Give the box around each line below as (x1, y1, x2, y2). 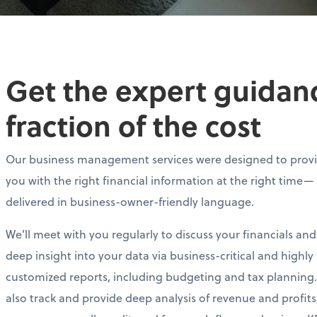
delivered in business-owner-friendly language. (6, 193, 254, 209)
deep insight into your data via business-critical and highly (6, 247, 313, 263)
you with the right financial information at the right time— (6, 172, 313, 188)
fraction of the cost (6, 104, 261, 146)
